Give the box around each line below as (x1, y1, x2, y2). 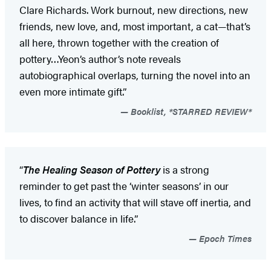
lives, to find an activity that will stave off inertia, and (19, 195, 251, 210)
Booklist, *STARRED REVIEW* (128, 105, 252, 118)
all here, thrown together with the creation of (19, 35, 219, 50)
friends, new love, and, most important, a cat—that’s (19, 19, 250, 34)
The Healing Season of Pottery (23, 162, 160, 177)
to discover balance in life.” (19, 211, 138, 226)
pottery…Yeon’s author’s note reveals (19, 51, 181, 67)
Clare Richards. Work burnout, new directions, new (19, 2, 248, 18)
